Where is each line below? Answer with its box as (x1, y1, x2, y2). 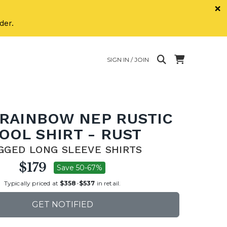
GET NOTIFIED (31, 200, 93, 209)
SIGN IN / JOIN (107, 55, 149, 63)
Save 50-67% (57, 163, 102, 172)
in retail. (95, 179, 121, 187)
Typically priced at (4, 179, 60, 187)
